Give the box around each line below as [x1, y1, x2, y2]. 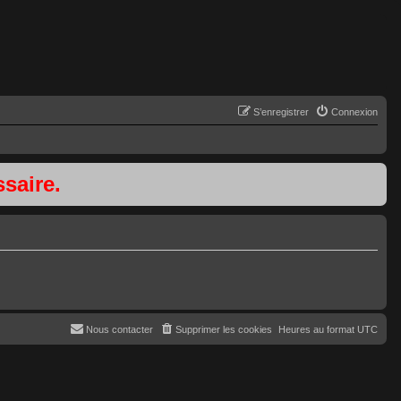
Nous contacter [86, 324, 153, 335]
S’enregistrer [253, 107, 309, 117]
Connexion [331, 107, 378, 117]
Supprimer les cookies [175, 324, 272, 335]
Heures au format [278, 324, 357, 335]
